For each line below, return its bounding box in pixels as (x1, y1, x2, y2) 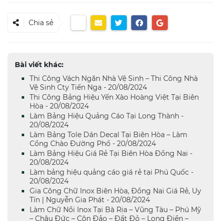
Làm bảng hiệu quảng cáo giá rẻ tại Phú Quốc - (30, 167, 193, 177)
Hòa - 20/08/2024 (30, 101, 89, 110)
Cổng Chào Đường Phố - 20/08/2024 (30, 139, 156, 148)
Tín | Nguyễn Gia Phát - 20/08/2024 (30, 195, 150, 204)
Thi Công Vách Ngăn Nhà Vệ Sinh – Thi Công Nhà (30, 74, 198, 83)
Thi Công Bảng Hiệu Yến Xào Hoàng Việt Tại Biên (30, 92, 199, 102)
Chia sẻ (29, 18, 53, 27)
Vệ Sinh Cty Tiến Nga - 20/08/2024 (30, 82, 147, 92)
